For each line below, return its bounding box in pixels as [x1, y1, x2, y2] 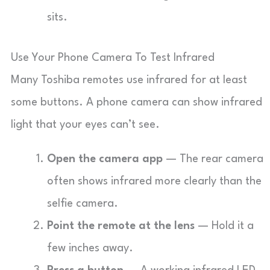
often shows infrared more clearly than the [47, 176, 262, 187]
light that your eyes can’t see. [11, 119, 160, 130]
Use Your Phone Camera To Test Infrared [11, 52, 215, 63]
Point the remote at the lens [47, 221, 195, 231]
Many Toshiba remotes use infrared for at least [11, 75, 247, 86]
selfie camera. [47, 198, 118, 209]
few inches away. [47, 243, 133, 254]
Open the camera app [47, 154, 163, 165]
